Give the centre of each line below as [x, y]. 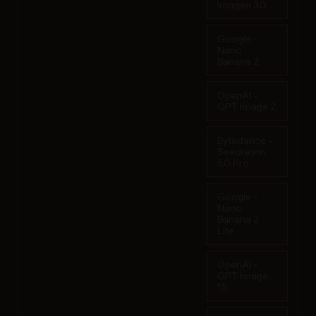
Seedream [241, 151]
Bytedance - [245, 140]
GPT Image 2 [247, 106]
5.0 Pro [233, 163]
